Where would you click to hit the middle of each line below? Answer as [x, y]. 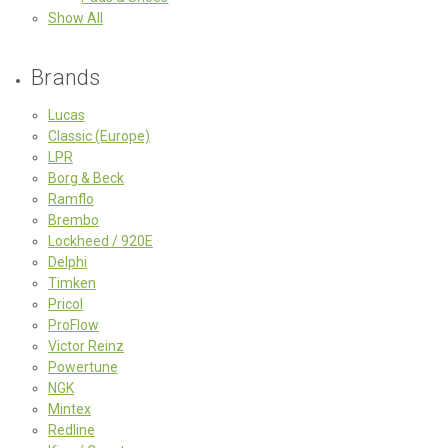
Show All [75, 17]
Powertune [82, 366]
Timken [71, 282]
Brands [66, 77]
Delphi [67, 261]
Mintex [69, 408]
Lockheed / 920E [100, 240]
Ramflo [70, 198]
